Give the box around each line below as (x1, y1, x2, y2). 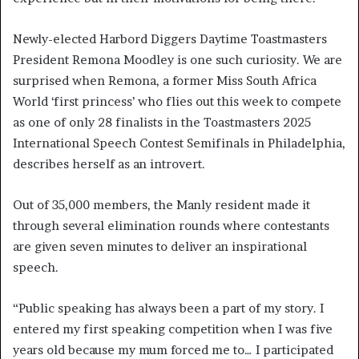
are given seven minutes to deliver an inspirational (13, 238, 307, 254)
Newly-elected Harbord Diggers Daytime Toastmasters (13, 30, 327, 46)
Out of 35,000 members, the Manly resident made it (13, 196, 310, 212)
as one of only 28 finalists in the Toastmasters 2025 (13, 114, 311, 130)
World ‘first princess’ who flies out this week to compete (13, 93, 341, 109)
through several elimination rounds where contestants (13, 217, 329, 233)
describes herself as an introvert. (13, 155, 205, 171)
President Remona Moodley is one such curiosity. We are (13, 51, 342, 67)
